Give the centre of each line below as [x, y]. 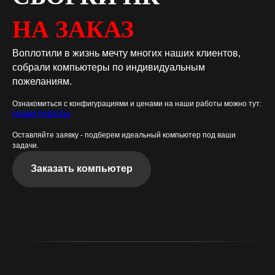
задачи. [25, 145]
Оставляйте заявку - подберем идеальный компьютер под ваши [124, 135]
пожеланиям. [42, 81]
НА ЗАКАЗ [73, 29]
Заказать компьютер [82, 169]
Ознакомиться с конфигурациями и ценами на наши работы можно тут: [137, 103]
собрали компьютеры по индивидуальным [109, 67]
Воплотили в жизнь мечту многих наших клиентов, [126, 53]
